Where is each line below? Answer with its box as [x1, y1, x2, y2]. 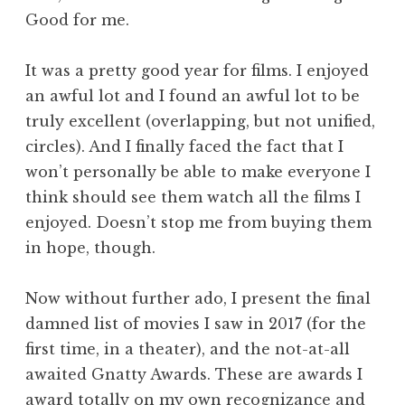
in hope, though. [25, 238, 155, 257]
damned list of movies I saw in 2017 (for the [25, 314, 366, 333]
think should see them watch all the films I [25, 187, 361, 206]
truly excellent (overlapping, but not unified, [25, 111, 375, 130]
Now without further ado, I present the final [25, 288, 371, 307]
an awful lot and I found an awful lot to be [25, 86, 360, 105]
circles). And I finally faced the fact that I [25, 137, 344, 155]
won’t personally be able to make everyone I [25, 162, 371, 181]
